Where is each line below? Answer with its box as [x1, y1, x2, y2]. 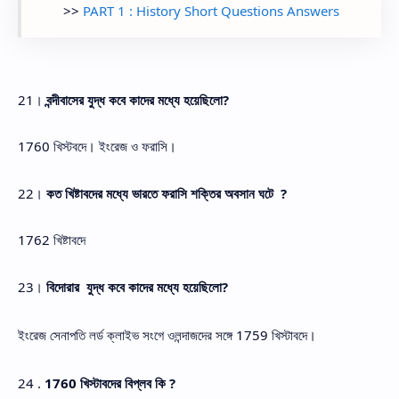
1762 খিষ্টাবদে [18, 231, 85, 249]
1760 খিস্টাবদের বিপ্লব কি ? [45, 373, 175, 392]
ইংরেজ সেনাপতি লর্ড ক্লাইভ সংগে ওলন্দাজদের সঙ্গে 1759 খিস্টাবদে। [18, 325, 316, 344]
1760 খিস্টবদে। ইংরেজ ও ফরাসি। [18, 137, 176, 156]
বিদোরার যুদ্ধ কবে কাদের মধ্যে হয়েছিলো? [46, 277, 228, 296]
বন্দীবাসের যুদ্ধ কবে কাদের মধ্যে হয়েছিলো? [46, 90, 229, 109]
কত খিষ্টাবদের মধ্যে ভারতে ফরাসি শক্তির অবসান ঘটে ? [46, 183, 287, 202]
